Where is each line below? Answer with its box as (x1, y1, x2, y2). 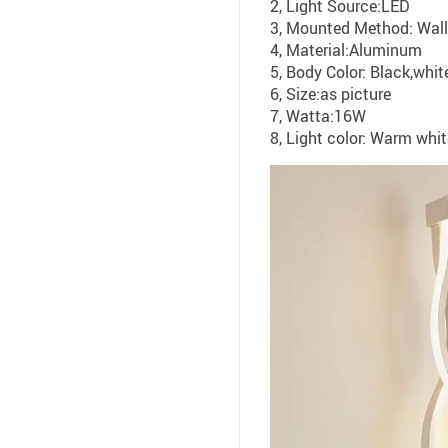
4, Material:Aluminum (270, 39, 422, 61)
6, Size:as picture (270, 83, 391, 105)
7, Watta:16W (270, 105, 366, 127)
